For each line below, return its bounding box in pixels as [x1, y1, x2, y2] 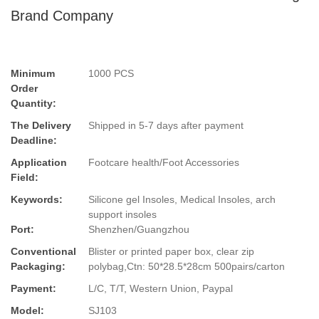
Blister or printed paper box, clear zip [88, 246, 254, 258]
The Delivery [11, 120, 71, 132]
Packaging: [11, 261, 66, 273]
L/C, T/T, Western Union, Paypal [88, 283, 233, 295]
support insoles [88, 209, 157, 221]
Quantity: [11, 98, 56, 110]
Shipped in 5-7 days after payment [88, 120, 244, 132]
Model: [11, 305, 44, 317]
